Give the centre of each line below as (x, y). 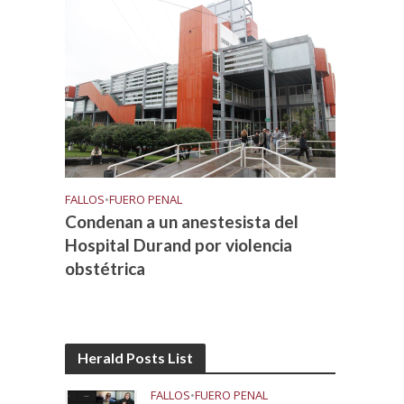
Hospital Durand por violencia (179, 244)
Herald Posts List (136, 357)
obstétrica (106, 268)
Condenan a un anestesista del (182, 221)
